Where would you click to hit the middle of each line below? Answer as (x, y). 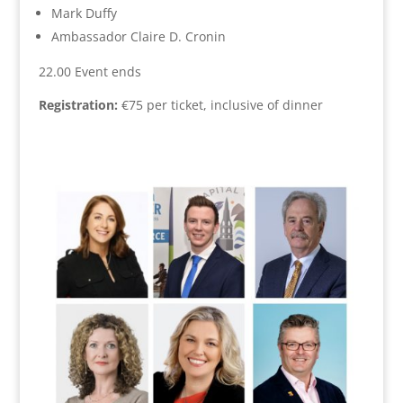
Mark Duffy (84, 13)
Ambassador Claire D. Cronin (138, 36)
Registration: (78, 105)
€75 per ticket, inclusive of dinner (220, 105)
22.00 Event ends (90, 72)
